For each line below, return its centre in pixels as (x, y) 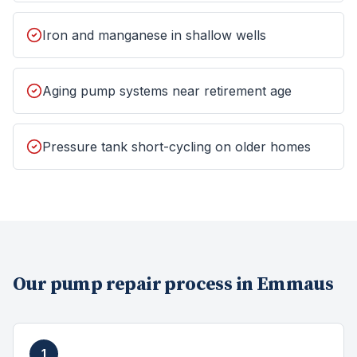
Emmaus (295, 284)
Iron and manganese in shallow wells (154, 35)
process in (209, 284)
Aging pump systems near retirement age (167, 91)
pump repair (106, 284)
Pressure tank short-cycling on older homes (177, 147)
